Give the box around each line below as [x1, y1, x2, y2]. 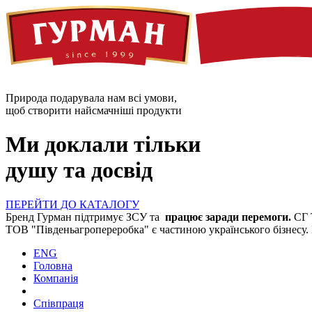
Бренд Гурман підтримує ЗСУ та [6, 210, 162, 223]
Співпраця [33, 297, 84, 309]
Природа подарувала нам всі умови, [6, 92, 177, 104]
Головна [33, 259, 72, 272]
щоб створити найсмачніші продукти [6, 104, 182, 117]
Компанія [33, 272, 78, 284]
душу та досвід [6, 157, 153, 183]
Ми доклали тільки [6, 132, 201, 157]
